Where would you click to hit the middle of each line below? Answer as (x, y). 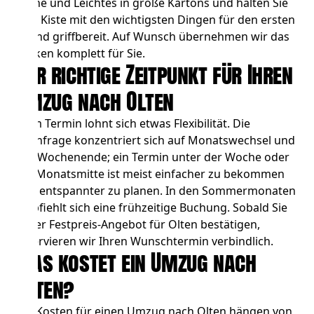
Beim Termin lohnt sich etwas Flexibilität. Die (133, 124)
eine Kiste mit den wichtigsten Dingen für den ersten (156, 20)
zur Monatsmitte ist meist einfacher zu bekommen (150, 174)
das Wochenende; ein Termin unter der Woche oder (153, 157)
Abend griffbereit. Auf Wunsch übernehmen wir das (153, 37)
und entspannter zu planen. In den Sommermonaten (156, 191)
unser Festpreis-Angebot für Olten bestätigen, (138, 225)
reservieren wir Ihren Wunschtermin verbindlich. (145, 241)
